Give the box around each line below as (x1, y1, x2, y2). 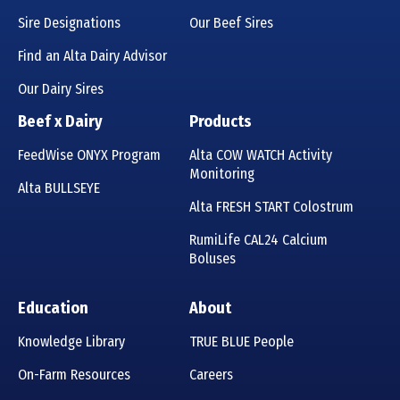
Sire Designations (18, 13, 121, 31)
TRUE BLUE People (189, 332, 294, 350)
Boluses (189, 249, 236, 267)
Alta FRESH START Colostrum (189, 197, 354, 215)
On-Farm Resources (18, 365, 130, 383)
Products (189, 111, 252, 131)
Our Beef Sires (189, 13, 273, 31)
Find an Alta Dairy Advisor (18, 46, 167, 64)
